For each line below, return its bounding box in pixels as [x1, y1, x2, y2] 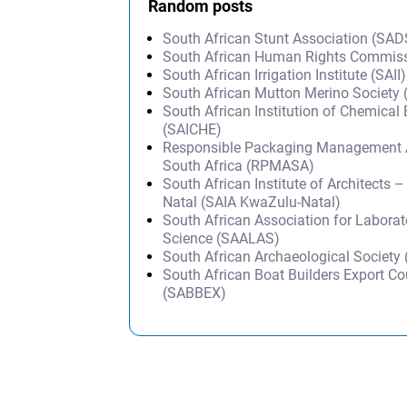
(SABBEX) [163, 283, 227, 302]
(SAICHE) [163, 120, 223, 138]
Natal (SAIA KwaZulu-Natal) [163, 193, 342, 211]
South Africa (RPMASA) [163, 156, 315, 174]
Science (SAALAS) [163, 229, 281, 247]
